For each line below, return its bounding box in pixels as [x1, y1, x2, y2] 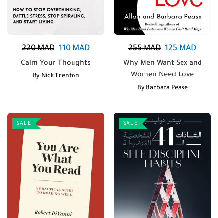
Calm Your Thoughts [21, 59, 91, 68]
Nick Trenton [41, 73, 79, 80]
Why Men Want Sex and [123, 59, 202, 68]
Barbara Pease [145, 84, 188, 91]
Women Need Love [131, 71, 194, 79]
